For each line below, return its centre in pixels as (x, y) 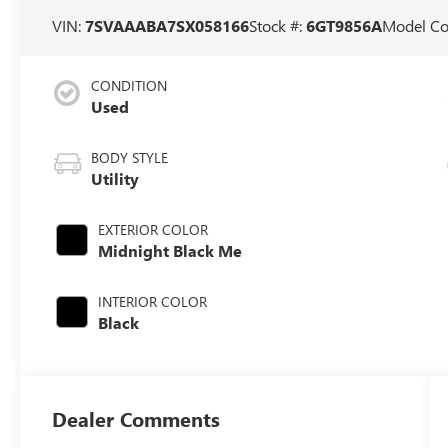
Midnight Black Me (170, 251)
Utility (115, 179)
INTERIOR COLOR (153, 302)
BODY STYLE (130, 158)
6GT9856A (344, 26)
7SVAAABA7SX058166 (167, 26)
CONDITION (129, 86)
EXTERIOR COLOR (153, 230)
